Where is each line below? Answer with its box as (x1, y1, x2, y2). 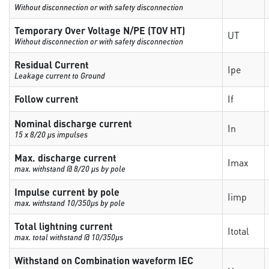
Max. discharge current (14, 151, 117, 164)
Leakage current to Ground (14, 70, 106, 80)
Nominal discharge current (14, 117, 133, 130)
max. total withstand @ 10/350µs (14, 232, 124, 242)
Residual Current (14, 58, 89, 71)
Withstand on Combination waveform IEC (14, 254, 194, 267)
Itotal (228, 225, 250, 237)
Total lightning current (14, 220, 113, 232)
